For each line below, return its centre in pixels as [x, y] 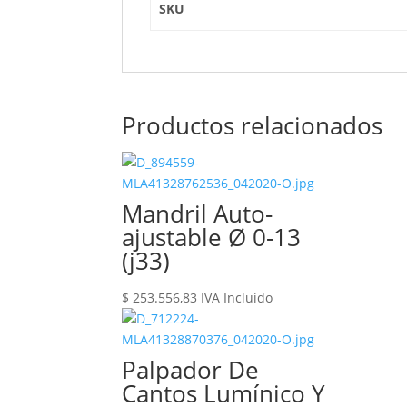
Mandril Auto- [198, 213]
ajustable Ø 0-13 [212, 237]
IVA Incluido [237, 298]
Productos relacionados [253, 125]
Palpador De [191, 370]
